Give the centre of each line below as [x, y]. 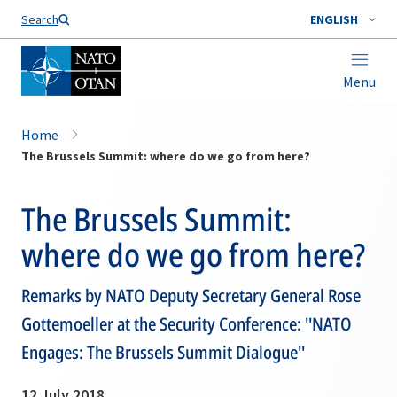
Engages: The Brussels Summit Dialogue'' [163, 352]
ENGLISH [334, 19]
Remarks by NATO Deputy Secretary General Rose [191, 296]
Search [40, 19]
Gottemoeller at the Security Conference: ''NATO [187, 324]
